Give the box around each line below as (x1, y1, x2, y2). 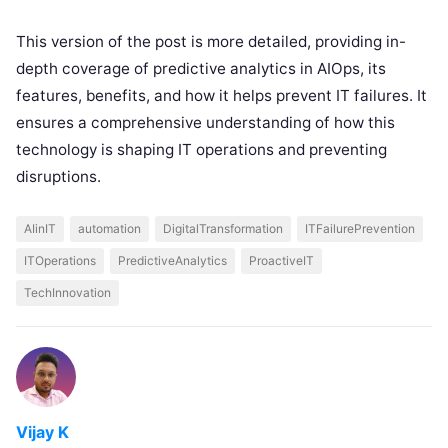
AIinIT (24, 220, 56, 236)
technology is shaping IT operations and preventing (16, 139, 387, 159)
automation (78, 220, 141, 236)
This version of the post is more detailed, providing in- (16, 31, 406, 51)
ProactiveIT (249, 252, 314, 268)
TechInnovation (24, 284, 111, 300)
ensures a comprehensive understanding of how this (16, 112, 395, 132)
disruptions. (16, 166, 101, 186)
